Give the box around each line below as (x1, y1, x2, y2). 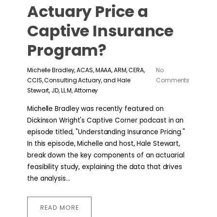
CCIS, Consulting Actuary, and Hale (27, 76, 130, 84)
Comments (156, 76, 190, 84)
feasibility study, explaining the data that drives (27, 162, 182, 171)
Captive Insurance (27, 20, 174, 42)
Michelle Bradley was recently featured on (27, 104, 164, 113)
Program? (27, 39, 107, 61)
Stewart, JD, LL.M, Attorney (27, 86, 98, 94)
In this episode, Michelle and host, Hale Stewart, (27, 139, 181, 148)
